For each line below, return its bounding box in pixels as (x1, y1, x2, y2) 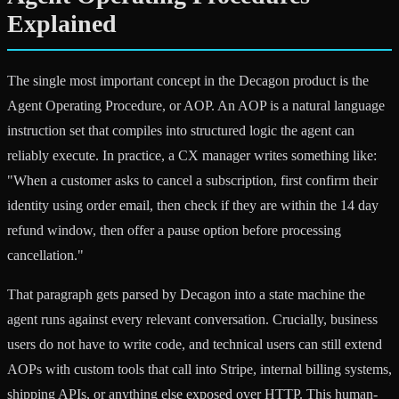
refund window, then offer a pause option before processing (7, 222, 341, 238)
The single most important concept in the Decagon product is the (7, 72, 369, 88)
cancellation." (7, 247, 84, 263)
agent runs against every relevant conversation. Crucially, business (7, 311, 378, 327)
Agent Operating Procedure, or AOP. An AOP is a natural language (7, 97, 385, 113)
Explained (7, 9, 117, 37)
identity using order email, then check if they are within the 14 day (7, 197, 379, 213)
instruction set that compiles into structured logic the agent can (7, 122, 354, 138)
